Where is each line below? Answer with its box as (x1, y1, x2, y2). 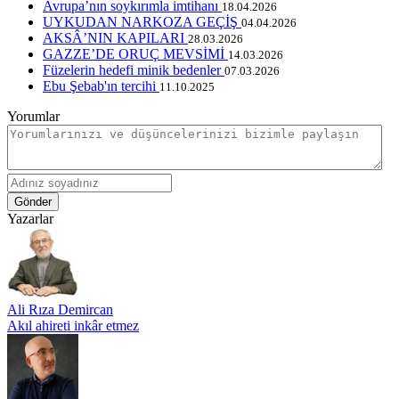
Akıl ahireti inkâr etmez (7, 317, 139, 333)
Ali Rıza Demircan (7, 301, 113, 317)
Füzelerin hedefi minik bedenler (43, 61, 224, 77)
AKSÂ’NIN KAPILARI (43, 29, 188, 45)
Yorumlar (7, 108, 60, 124)
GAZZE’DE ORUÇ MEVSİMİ (43, 45, 228, 61)
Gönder (14, 194, 52, 208)
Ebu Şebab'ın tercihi (43, 77, 159, 94)
